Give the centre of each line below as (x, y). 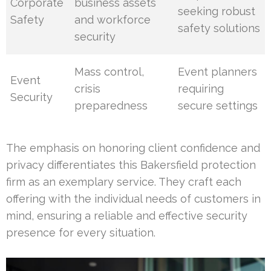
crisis (88, 88)
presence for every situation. (81, 232)
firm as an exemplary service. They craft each (124, 181)
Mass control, (109, 71)
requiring (201, 88)
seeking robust (217, 11)
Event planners (218, 71)
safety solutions (219, 28)
